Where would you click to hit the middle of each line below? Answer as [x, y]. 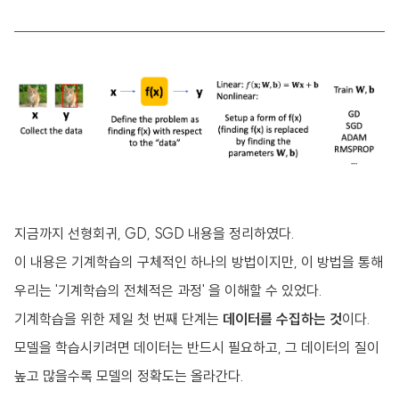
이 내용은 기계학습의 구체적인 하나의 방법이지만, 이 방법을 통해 [199, 262]
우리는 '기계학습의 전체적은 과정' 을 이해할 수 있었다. [168, 290]
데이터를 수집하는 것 [281, 319]
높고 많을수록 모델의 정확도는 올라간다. [129, 376]
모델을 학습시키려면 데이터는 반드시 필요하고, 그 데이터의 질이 [197, 347]
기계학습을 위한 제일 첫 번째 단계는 [117, 319]
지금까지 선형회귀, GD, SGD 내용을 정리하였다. [155, 233]
